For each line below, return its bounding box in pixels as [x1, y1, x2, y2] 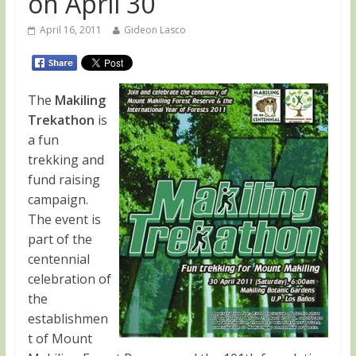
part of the [27, 230, 92, 248]
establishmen [27, 310, 108, 327]
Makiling [54, 91, 106, 109]
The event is [27, 211, 101, 228]
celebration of [27, 270, 111, 288]
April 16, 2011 [39, 23, 102, 37]
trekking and [27, 151, 104, 168]
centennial [27, 250, 90, 268]
